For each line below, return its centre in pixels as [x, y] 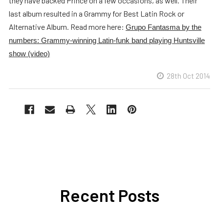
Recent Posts [109, 195]
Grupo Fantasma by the [164, 27]
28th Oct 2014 [188, 76]
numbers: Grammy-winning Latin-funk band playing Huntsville [107, 40]
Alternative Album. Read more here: [67, 27]
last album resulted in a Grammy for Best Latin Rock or [97, 13]
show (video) [29, 54]
